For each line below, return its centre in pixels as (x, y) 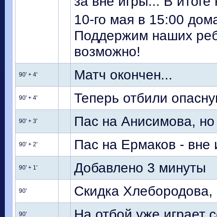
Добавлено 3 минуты (140, 168)
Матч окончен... (123, 75)
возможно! (107, 51)
